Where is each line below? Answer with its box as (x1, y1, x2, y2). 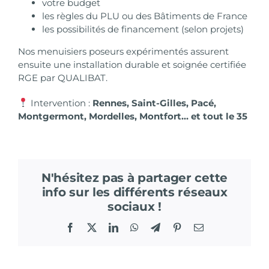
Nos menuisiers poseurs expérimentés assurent (18, 45, 229, 57)
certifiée (210, 58, 246, 70)
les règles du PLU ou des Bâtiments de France (42, 10, 247, 22)
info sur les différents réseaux (41, 184, 228, 199)
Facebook (74, 222, 112, 232)
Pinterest (181, 222, 214, 232)
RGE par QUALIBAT (18, 71, 106, 83)
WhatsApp (138, 222, 179, 232)
